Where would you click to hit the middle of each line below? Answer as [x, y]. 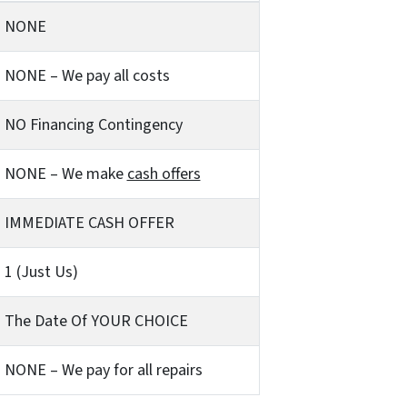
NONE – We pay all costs [87, 75]
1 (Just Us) [41, 272]
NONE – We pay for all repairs [103, 370]
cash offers [164, 174]
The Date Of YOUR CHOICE [96, 321]
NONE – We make [65, 174]
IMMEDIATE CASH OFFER [89, 223]
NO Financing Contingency [93, 124]
